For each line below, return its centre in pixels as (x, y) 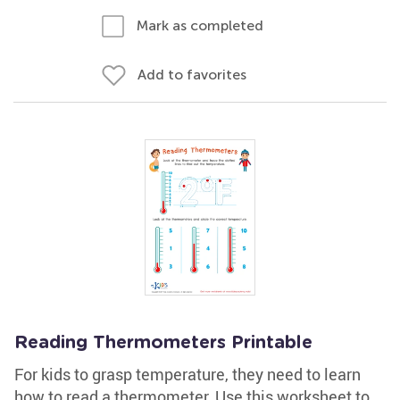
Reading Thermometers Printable (163, 343)
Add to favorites (192, 75)
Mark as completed (200, 25)
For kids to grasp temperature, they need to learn (187, 374)
